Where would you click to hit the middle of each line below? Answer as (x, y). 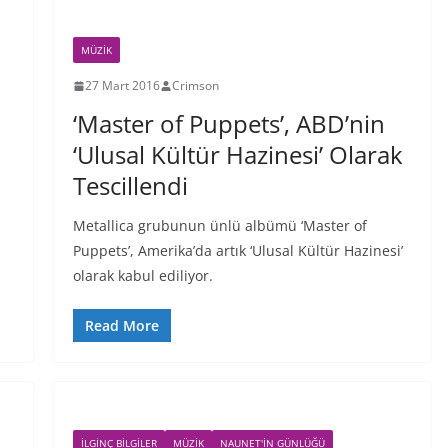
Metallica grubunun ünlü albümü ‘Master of (219, 225)
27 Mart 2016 (122, 85)
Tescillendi (130, 185)
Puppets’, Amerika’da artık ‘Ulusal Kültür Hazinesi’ (237, 250)
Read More (121, 325)
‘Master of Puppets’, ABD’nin (228, 123)
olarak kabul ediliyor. (142, 275)
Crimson (195, 85)
